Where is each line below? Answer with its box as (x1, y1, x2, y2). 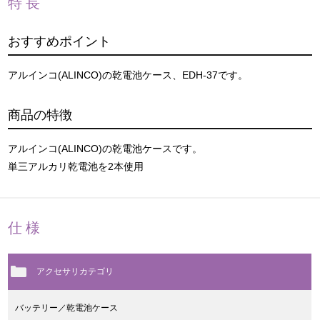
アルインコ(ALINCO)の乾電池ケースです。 (8, 142, 203, 154)
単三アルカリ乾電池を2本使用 (8, 160, 144, 172)
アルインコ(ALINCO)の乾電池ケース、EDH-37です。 (8, 69, 249, 81)
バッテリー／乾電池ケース (15, 302, 119, 313)
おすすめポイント (8, 34, 111, 49)
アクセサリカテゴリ (36, 266, 114, 276)
